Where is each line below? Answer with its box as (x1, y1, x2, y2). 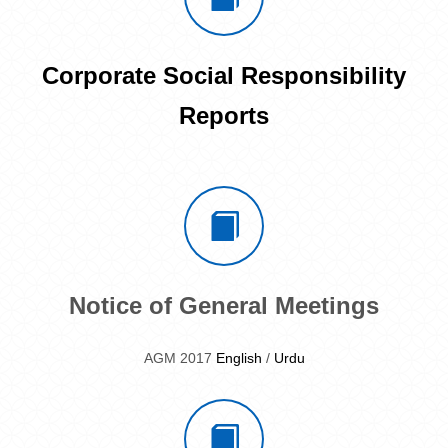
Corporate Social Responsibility (42, 61, 406, 89)
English (215, 349, 262, 366)
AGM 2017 (143, 349, 216, 366)
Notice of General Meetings (69, 291, 379, 319)
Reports (179, 101, 269, 129)
